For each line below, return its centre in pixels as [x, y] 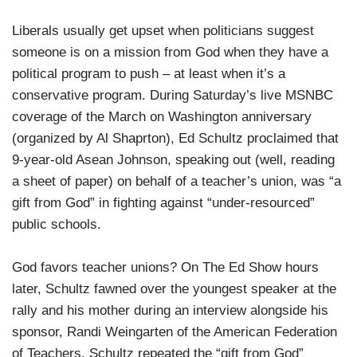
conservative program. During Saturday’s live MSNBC [173, 96]
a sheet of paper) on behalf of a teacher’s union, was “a [177, 182]
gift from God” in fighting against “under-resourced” [163, 203]
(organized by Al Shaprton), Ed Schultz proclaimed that [175, 139]
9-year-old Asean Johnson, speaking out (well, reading [173, 160]
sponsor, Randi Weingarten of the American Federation [175, 332]
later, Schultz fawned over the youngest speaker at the [174, 289]
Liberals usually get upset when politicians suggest [163, 31]
